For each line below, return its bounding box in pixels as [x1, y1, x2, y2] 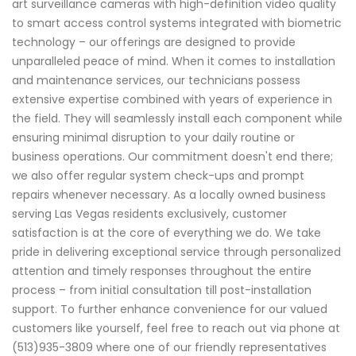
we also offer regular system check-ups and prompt [12, 167, 304, 184]
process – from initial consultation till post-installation [12, 281, 311, 298]
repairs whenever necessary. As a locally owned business [12, 186, 326, 203]
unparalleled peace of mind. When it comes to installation [12, 52, 335, 69]
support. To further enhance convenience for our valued [12, 300, 327, 317]
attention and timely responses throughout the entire [12, 262, 311, 279]
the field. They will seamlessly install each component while [12, 110, 342, 126]
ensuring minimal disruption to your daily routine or [12, 129, 295, 145]
